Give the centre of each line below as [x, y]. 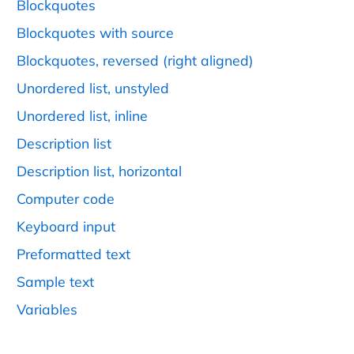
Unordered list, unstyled [93, 88]
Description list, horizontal [99, 171]
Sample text [55, 282]
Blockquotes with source [95, 33]
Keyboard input [66, 226]
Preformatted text [73, 254]
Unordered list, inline [82, 116]
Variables [47, 309]
